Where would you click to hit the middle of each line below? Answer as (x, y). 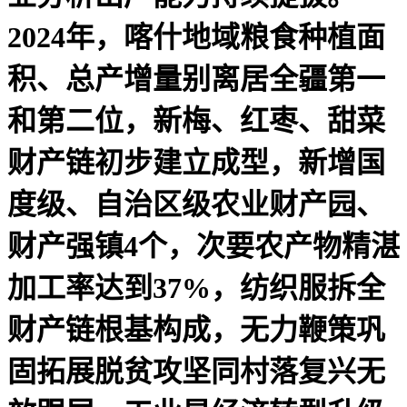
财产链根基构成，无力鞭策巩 (196, 329)
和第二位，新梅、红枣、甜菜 (196, 120)
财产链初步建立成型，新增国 (196, 162)
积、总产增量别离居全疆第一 (196, 79)
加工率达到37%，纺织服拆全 (196, 288)
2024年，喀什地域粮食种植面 (196, 37)
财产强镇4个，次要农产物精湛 (203, 246)
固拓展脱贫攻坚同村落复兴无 (196, 371)
